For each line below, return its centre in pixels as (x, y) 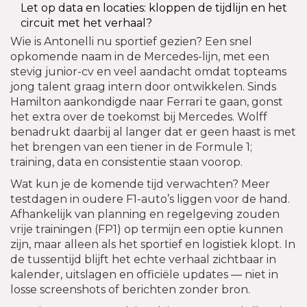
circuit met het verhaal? (86, 23)
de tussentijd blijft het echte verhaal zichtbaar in (143, 260)
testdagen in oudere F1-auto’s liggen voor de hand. (150, 199)
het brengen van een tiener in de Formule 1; (131, 147)
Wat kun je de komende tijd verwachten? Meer (140, 184)
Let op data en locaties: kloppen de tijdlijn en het (154, 8)
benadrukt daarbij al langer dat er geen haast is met (153, 132)
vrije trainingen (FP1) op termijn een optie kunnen (147, 230)
